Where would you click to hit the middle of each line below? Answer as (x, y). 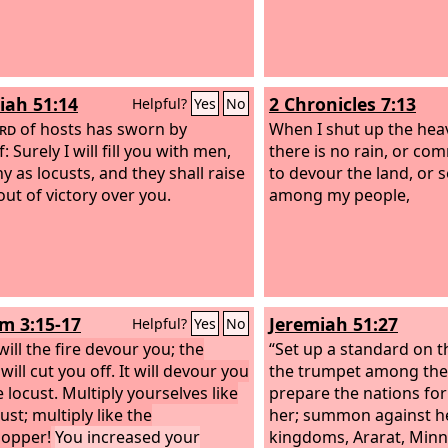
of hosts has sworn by (101, 128)
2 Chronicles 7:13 (342, 104)
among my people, (339, 194)
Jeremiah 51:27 (333, 324)
